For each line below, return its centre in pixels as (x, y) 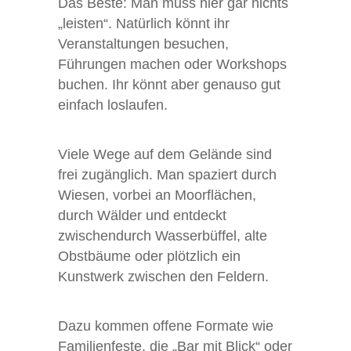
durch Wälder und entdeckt (142, 215)
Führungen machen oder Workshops (172, 64)
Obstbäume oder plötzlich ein (149, 256)
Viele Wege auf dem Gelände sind (165, 154)
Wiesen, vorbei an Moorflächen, (157, 195)
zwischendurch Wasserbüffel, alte (163, 235)
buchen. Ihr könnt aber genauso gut (169, 84)
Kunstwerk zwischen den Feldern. (163, 276)
